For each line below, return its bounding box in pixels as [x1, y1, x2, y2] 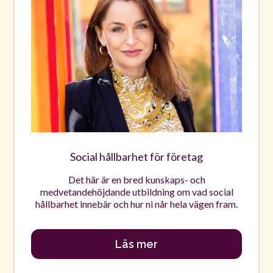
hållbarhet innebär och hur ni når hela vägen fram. [35, 198, 238, 210]
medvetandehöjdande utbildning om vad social [40, 186, 233, 198]
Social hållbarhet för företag [70, 150, 203, 164]
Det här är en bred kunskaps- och [68, 174, 205, 186]
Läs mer [115, 238, 158, 251]
